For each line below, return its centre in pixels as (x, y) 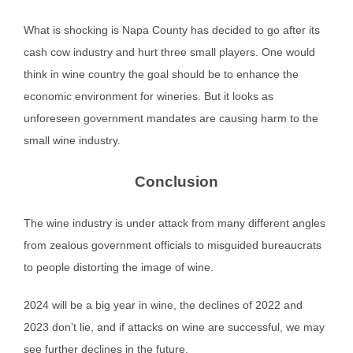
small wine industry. (72, 140)
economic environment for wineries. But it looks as (149, 96)
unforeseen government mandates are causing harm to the (171, 118)
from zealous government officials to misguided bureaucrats (173, 245)
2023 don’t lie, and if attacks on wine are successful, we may (174, 327)
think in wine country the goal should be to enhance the (161, 74)
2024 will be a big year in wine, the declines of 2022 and (163, 305)
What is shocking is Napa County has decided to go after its (172, 30)
